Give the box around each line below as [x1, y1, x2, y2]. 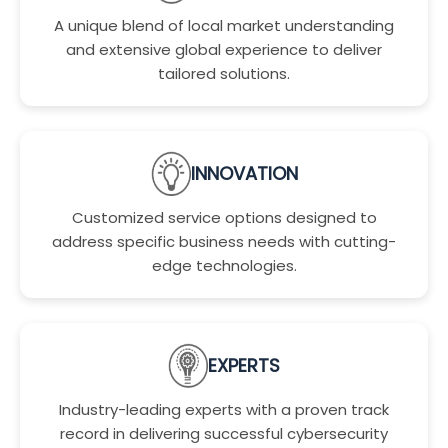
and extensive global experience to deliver [66, 39, 382, 60]
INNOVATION [190, 161, 298, 186]
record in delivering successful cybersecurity [60, 423, 388, 444]
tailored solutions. [158, 63, 290, 84]
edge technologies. [151, 255, 297, 276]
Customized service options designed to [71, 207, 377, 228]
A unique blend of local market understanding [54, 15, 394, 36]
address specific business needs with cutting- [52, 231, 396, 252]
